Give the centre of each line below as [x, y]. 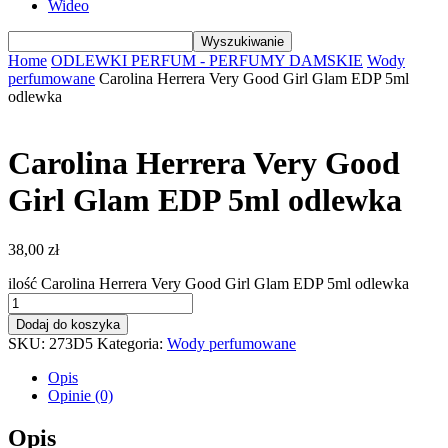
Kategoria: [132, 343]
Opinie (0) [80, 395]
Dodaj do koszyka [68, 324]
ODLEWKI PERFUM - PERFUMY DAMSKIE [207, 60]
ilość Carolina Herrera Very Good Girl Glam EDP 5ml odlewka [208, 283]
